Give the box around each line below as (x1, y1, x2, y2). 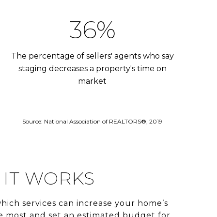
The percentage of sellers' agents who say (11, 51, 174, 61)
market (78, 76, 107, 86)
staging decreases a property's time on (18, 63, 167, 73)
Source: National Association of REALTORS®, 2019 (22, 117, 163, 125)
